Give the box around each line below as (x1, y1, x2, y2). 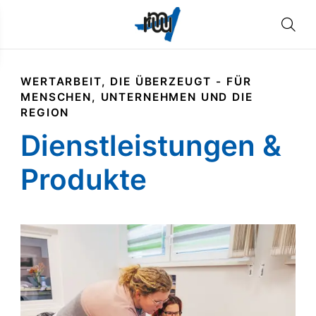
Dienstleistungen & (20, 128, 282, 163)
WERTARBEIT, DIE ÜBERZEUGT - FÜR (20, 75, 252, 89)
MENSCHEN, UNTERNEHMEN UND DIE (20, 90, 253, 104)
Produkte (20, 162, 147, 197)
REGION (20, 106, 70, 120)
